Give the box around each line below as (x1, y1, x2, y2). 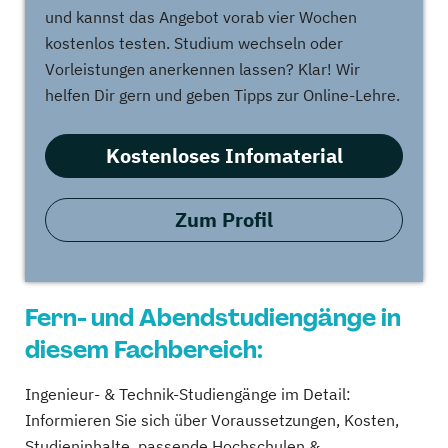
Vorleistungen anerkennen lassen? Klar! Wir (45, 59, 360, 79)
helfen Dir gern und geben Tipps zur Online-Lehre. (45, 85, 400, 105)
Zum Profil (175, 206, 273, 233)
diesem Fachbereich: (25, 334, 263, 365)
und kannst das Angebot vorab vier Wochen (45, 7, 357, 27)
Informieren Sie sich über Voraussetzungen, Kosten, (25, 410, 399, 430)
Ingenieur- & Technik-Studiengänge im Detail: (25, 384, 351, 404)
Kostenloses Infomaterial (105, 142, 343, 169)
